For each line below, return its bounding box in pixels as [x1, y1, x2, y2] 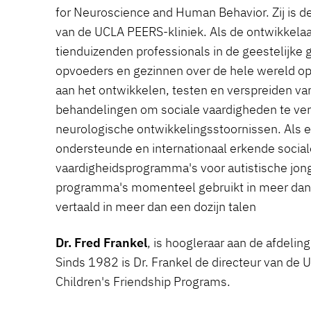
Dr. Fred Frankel [56, 235, 147, 251]
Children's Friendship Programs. [56, 274, 230, 289]
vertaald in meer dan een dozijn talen [56, 199, 256, 215]
